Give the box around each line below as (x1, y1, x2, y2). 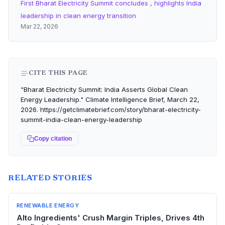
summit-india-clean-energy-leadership (21, 116, 142, 124)
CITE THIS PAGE (29, 70, 88, 76)
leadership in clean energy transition (21, 12, 136, 20)
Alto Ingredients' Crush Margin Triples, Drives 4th (17, 213, 204, 222)
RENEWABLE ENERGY (17, 202, 79, 209)
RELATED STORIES (8, 174, 92, 182)
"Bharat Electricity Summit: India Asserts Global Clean (21, 85, 188, 93)
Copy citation (34, 135, 72, 142)
